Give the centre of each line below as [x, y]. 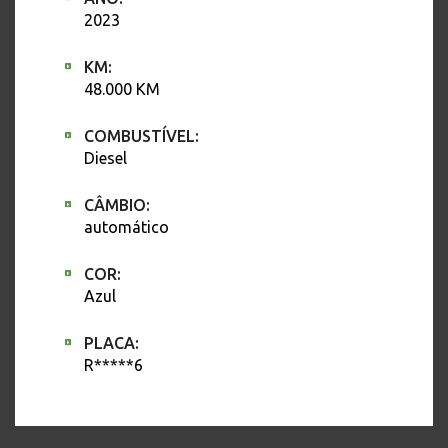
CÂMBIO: [117, 205]
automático [126, 227]
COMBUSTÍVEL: [141, 136]
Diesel [105, 158]
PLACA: [111, 343]
